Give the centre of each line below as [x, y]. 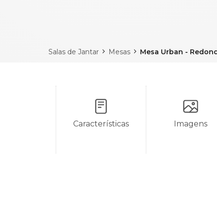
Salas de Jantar [74, 52]
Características [101, 124]
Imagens [191, 124]
